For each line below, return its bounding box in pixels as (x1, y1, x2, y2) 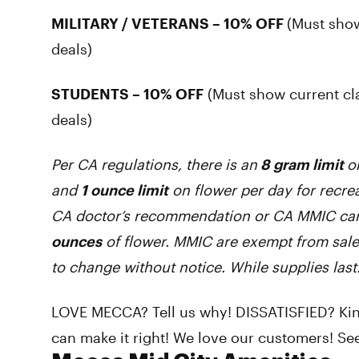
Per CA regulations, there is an (51, 155, 257, 173)
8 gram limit (257, 155, 347, 173)
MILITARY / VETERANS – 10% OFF (51, 14, 287, 32)
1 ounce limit (81, 181, 168, 199)
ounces (51, 232, 102, 250)
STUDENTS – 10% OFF (51, 85, 204, 103)
